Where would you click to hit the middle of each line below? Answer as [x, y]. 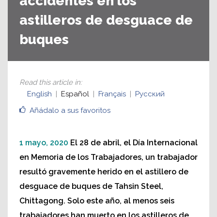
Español [75, 94]
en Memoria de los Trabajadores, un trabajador [108, 157]
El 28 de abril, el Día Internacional [134, 142]
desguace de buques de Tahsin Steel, [91, 186]
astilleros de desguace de [106, 20]
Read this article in [50, 82]
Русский [150, 94]
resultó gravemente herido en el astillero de [104, 171]
